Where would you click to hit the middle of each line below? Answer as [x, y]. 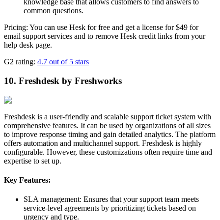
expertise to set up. [33, 161]
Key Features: [27, 180]
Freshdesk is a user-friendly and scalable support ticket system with [108, 116]
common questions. [54, 11]
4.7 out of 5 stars [63, 62]
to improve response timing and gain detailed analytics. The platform [110, 134]
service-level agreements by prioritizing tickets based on [110, 208]
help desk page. [28, 45]
